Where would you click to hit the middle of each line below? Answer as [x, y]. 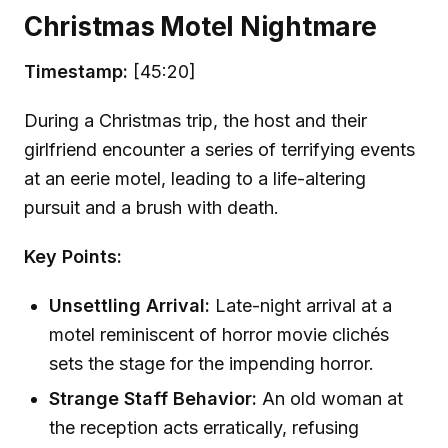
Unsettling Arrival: [130, 305]
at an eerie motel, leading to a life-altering [195, 178]
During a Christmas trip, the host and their [195, 120]
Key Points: [73, 256]
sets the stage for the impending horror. [212, 363]
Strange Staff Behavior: [153, 398]
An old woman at [330, 398]
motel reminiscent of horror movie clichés [219, 334]
